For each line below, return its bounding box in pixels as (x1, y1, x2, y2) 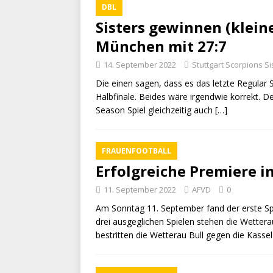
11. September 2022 (104, 184, 176, 195)
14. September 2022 (104, 59, 176, 70)
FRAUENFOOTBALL (102, 146, 171, 156)
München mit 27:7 (96, 36, 227, 56)
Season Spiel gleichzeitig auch (96, 104, 215, 116)
